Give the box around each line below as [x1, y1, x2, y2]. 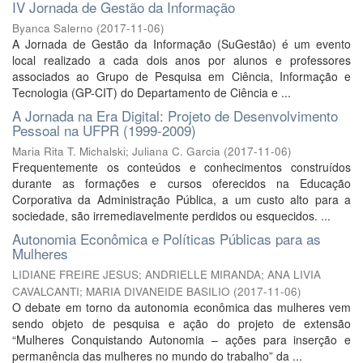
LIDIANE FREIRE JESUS [12, 267, 139, 282]
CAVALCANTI [12, 284, 79, 299]
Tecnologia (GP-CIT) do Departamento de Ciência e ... [12, 84, 291, 100]
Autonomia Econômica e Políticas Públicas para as [12, 228, 321, 249]
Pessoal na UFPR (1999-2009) [12, 120, 196, 140]
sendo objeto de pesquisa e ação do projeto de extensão [12, 315, 351, 331]
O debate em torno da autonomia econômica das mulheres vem [12, 299, 351, 315]
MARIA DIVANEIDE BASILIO [86, 284, 230, 299]
